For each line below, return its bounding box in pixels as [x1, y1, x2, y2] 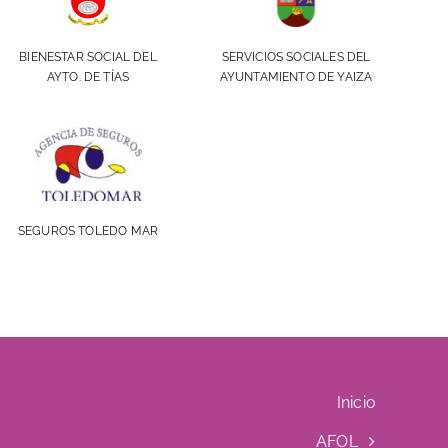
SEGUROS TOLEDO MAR [17, 224, 159, 239]
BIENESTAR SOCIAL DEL [19, 50, 157, 65]
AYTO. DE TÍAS [46, 70, 130, 85]
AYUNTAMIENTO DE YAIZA [219, 70, 373, 85]
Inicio [336, 393, 377, 413]
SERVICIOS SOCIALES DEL [221, 50, 371, 65]
